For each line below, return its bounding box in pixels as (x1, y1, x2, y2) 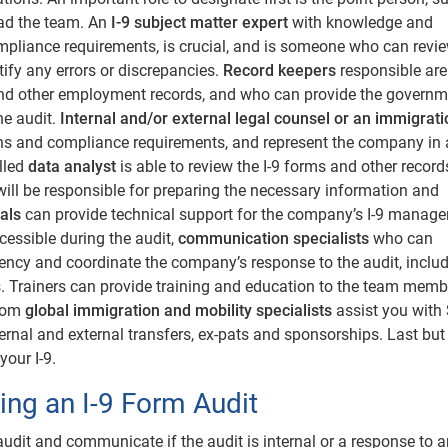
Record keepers (223, 60, 336, 80)
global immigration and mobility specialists (25, 300, 332, 320)
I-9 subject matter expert (111, 12, 288, 32)
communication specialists (178, 228, 369, 248)
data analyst (28, 156, 116, 176)
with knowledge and (288, 12, 433, 32)
